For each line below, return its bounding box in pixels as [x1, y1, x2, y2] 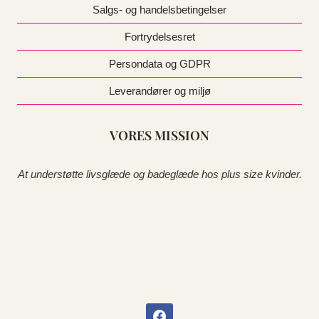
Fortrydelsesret [124, 30, 195, 43]
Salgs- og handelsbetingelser [93, 3, 226, 16]
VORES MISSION [110, 127, 209, 145]
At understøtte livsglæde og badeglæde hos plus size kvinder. [17, 168, 302, 181]
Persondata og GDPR [108, 57, 211, 70]
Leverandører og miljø [108, 84, 211, 97]
